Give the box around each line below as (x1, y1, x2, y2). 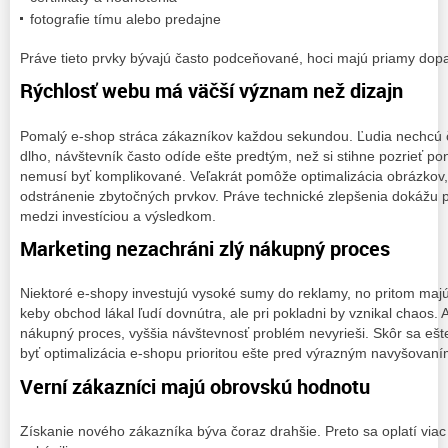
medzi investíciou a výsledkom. (20, 207, 216, 224)
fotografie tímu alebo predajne (30, 10, 221, 27)
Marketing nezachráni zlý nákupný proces (20, 234, 390, 262)
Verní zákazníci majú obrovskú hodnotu (20, 372, 370, 400)
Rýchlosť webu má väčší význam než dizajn (20, 77, 403, 105)
